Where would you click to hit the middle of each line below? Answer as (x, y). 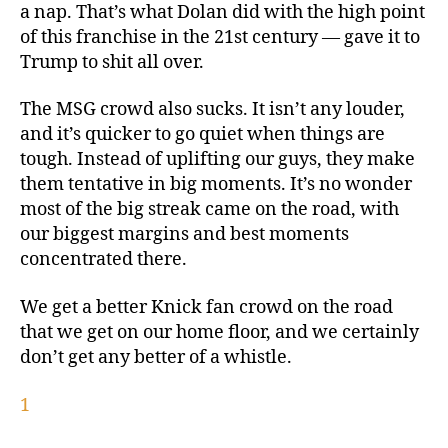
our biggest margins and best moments (184, 235)
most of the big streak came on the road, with (209, 210)
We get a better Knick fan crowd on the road (206, 307)
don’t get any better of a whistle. (156, 357)
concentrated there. (103, 260)
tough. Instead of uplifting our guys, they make (217, 160)
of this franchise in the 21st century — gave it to (220, 37)
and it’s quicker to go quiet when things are (202, 135)
